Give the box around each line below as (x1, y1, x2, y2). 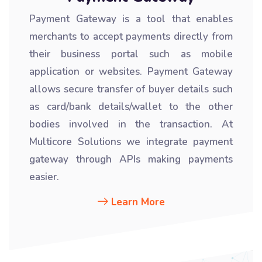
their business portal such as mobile (29, 47, 233, 61)
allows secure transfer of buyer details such (29, 82, 233, 96)
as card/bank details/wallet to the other (29, 100, 233, 113)
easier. (29, 170, 59, 184)
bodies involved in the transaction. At (29, 118, 233, 131)
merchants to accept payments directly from (29, 30, 233, 43)
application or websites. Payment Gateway (29, 65, 233, 78)
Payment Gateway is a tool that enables (29, 12, 233, 26)
